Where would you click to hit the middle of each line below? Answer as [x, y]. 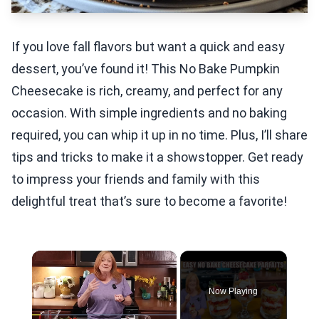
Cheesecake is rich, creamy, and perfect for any [147, 91]
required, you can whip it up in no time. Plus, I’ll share [159, 135]
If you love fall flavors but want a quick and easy [148, 47]
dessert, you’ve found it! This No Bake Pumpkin [146, 69]
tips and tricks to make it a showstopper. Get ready [157, 157]
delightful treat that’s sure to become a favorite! [149, 201]
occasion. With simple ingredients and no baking [149, 113]
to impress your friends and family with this [136, 179]
